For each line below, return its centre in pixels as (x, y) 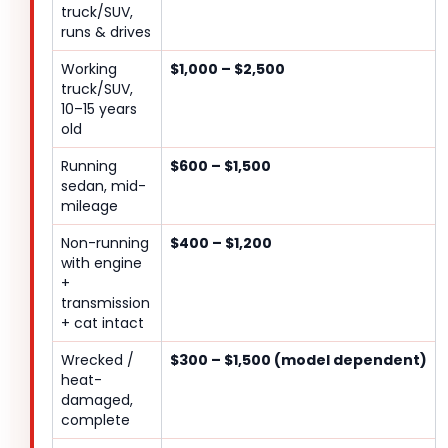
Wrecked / (97, 360)
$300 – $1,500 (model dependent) (298, 360)
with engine (101, 263)
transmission (105, 303)
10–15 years (99, 109)
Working (89, 69)
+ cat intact (102, 323)
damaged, (97, 400)
